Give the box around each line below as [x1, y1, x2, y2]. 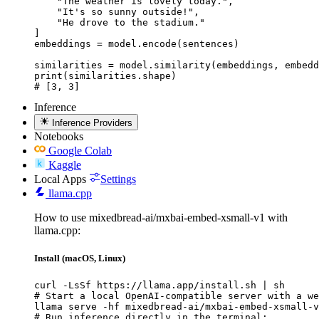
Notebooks [34, 130, 83, 142]
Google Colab [48, 144, 112, 157]
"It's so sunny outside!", [34, 6, 199, 18]
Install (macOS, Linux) [34, 252, 125, 263]
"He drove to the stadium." [34, 17, 205, 28]
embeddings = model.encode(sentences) [34, 38, 239, 50]
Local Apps [34, 172, 86, 185]
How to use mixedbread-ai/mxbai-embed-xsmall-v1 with [34, 211, 288, 224]
